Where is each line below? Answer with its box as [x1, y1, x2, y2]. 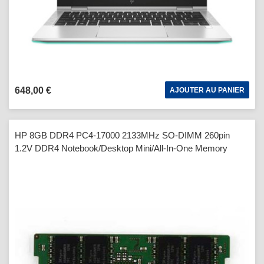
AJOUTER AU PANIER [170, 85, 245, 94]
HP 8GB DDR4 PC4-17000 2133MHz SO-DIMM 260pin [15, 130, 230, 140]
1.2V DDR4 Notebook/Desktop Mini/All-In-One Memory [15, 143, 227, 153]
